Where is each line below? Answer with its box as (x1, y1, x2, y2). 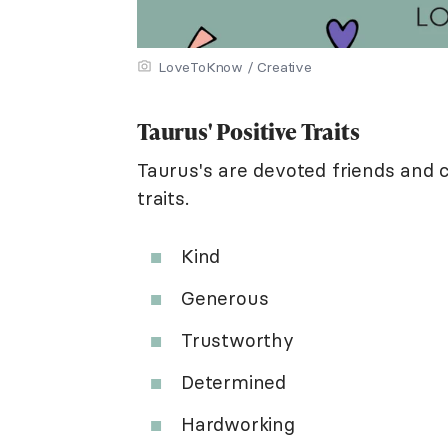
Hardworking (181, 411, 295, 436)
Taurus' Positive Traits (137, 115, 360, 147)
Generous (181, 285, 269, 310)
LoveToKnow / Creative (158, 57, 312, 76)
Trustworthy (181, 327, 294, 352)
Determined (181, 369, 286, 394)
